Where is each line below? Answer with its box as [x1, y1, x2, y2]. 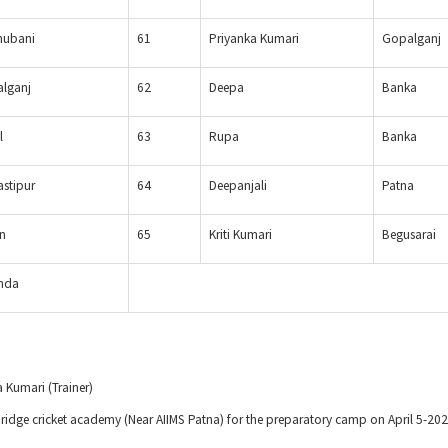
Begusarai [382, 226, 436, 244]
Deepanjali [209, 177, 267, 195]
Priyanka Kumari [209, 30, 299, 48]
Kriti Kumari [209, 226, 272, 244]
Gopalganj [382, 30, 441, 48]
